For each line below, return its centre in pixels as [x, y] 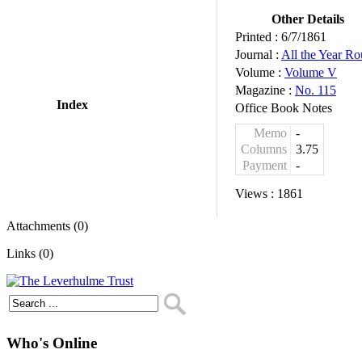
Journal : [258, 55]
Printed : [258, 37]
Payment [265, 165]
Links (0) [30, 253]
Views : [256, 194]
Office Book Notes [284, 108]
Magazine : [265, 90]
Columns [264, 149]
